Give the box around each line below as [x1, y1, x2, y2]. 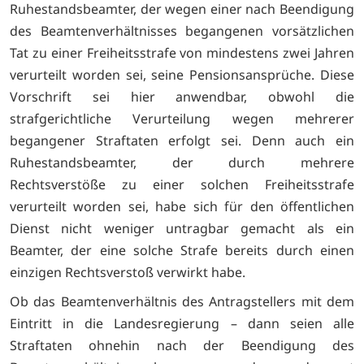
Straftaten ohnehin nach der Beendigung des [10, 336, 354, 355]
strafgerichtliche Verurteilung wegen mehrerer [10, 110, 354, 128]
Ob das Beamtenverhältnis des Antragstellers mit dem [10, 292, 354, 311]
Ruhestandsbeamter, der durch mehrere [10, 154, 354, 172]
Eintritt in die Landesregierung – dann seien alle [10, 314, 354, 333]
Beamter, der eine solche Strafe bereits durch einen [10, 241, 354, 260]
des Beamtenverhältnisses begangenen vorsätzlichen [10, 22, 354, 41]
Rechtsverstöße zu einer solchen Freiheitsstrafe [10, 175, 354, 194]
